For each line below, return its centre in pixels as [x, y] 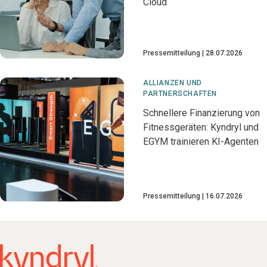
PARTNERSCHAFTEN [180, 94]
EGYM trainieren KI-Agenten [201, 142]
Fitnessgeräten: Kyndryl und [201, 127]
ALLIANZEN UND [173, 83]
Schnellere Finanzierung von [201, 113]
